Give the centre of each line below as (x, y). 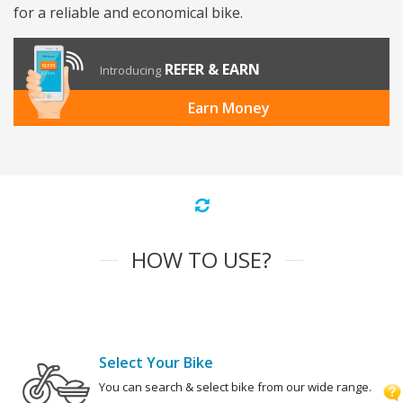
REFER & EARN (212, 70)
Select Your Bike (156, 363)
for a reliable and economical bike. (128, 13)
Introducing (130, 71)
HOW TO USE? (201, 260)
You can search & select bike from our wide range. (235, 387)
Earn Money (228, 108)
